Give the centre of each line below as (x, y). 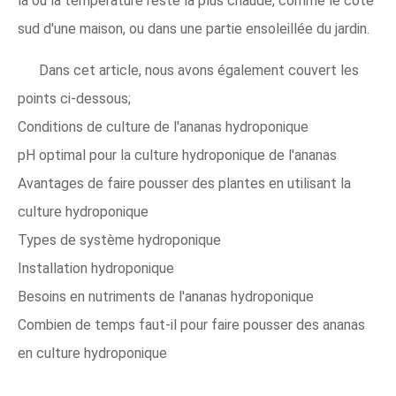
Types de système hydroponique (119, 240)
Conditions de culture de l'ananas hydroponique (163, 127)
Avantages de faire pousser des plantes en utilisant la (184, 183)
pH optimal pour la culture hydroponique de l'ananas (177, 155)
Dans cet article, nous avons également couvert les (199, 70)
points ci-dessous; (74, 99)
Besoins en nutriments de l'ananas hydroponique (166, 297)
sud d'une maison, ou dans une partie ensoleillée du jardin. (194, 29)
